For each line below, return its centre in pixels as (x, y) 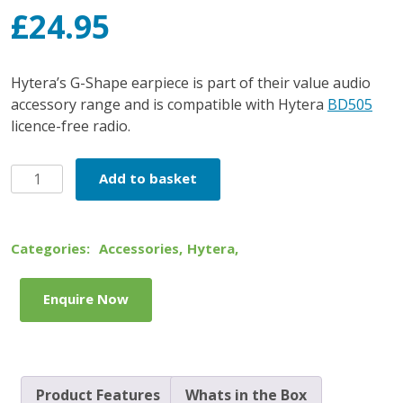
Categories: (50, 248)
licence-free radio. (71, 125)
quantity (38, 261)
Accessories (139, 248)
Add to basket (148, 178)
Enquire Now (86, 299)
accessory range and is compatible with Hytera (169, 104)
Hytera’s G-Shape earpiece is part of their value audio (191, 82)
